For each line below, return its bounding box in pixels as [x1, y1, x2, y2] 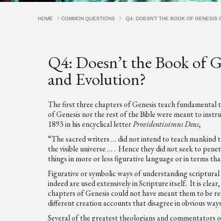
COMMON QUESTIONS [61, 16, 115, 21]
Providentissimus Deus [131, 119, 199, 129]
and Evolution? [48, 68, 147, 90]
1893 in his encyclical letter [48, 119, 132, 129]
